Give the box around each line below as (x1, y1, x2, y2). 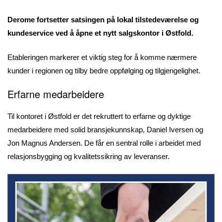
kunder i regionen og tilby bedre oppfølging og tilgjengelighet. (7, 66, 200, 75)
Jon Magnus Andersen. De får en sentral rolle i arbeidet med (7, 138, 201, 147)
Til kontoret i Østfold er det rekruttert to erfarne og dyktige (7, 111, 191, 120)
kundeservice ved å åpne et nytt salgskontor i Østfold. (7, 28, 193, 37)
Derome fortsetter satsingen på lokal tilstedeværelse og (7, 15, 199, 24)
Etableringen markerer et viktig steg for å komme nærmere (7, 53, 197, 62)
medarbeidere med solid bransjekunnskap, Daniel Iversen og (7, 125, 203, 134)
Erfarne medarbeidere (7, 86, 104, 101)
